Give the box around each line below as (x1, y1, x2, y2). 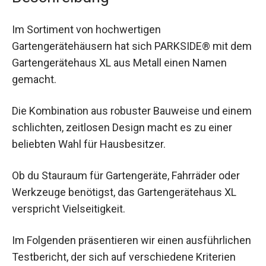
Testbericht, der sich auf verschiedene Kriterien (12, 251, 236, 264)
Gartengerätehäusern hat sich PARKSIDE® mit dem (12, 39, 252, 52)
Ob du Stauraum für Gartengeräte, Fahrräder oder (12, 169, 240, 182)
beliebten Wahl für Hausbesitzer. (12, 138, 166, 151)
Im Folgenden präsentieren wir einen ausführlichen (12, 234, 251, 247)
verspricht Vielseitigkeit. (12, 202, 125, 216)
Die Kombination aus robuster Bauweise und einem (12, 104, 252, 118)
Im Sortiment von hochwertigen (12, 23, 161, 36)
